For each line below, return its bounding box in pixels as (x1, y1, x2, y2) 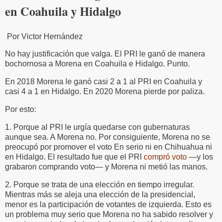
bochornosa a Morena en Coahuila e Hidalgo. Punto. (5, 59, 190, 68)
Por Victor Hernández (5, 32, 83, 41)
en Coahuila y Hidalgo (5, 2, 121, 20)
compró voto (144, 152, 189, 161)
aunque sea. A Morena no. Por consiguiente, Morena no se (5, 132, 210, 141)
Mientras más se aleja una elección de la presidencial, (5, 190, 195, 199)
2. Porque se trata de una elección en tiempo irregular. (5, 180, 194, 189)
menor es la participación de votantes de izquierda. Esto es (5, 200, 212, 209)
